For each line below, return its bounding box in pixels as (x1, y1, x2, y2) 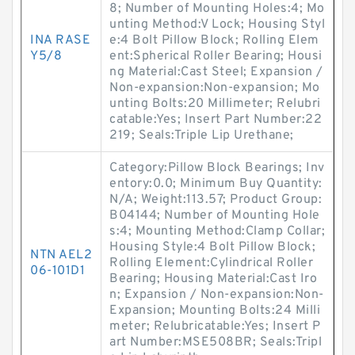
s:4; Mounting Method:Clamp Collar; (109, 223, 325, 239)
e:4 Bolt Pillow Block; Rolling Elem (109, 32, 319, 48)
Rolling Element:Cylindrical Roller (109, 255, 313, 271)
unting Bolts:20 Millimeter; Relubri (109, 96, 321, 112)
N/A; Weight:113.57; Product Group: (109, 192, 322, 208)
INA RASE (30, 32, 90, 48)
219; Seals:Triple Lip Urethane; (109, 128, 294, 143)
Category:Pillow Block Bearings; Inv (109, 160, 325, 176)
